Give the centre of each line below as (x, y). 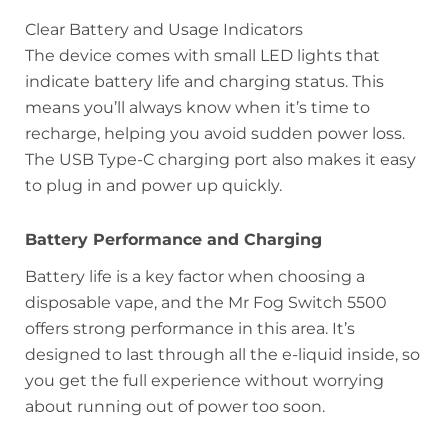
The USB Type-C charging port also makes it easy (220, 159)
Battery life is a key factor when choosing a (195, 277)
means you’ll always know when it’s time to (197, 107)
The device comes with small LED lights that (202, 55)
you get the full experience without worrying (204, 381)
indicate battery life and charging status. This (204, 81)
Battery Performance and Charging (173, 239)
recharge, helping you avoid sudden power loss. (215, 133)
